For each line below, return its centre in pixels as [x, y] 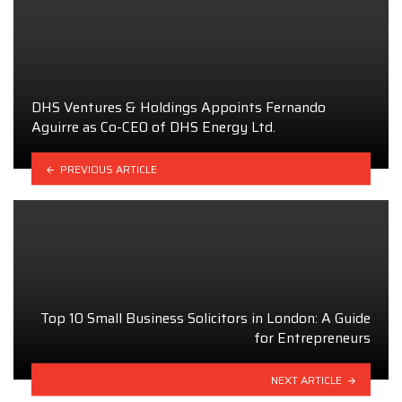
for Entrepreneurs [312, 337]
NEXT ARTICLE [307, 380]
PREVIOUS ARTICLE [108, 169]
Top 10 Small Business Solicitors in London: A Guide [205, 318]
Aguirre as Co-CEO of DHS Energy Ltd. [153, 127]
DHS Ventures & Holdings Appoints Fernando [179, 107]
